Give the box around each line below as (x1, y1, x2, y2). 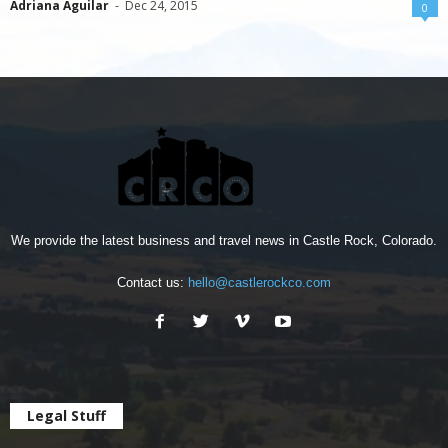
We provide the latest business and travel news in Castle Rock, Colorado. (11, 232, 437, 248)
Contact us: (117, 274, 188, 290)
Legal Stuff (27, 405, 106, 425)
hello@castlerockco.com (188, 274, 331, 290)
